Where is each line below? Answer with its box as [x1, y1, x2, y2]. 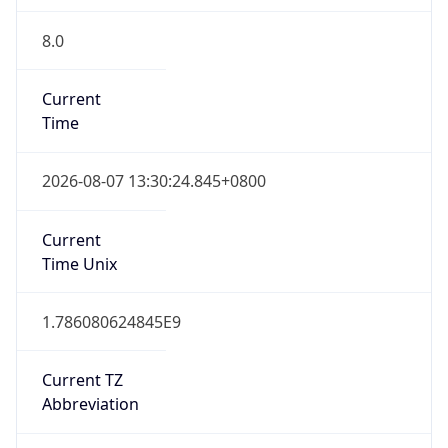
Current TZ [41, 369, 123, 392]
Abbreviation [41, 393, 139, 416]
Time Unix [41, 252, 117, 275]
